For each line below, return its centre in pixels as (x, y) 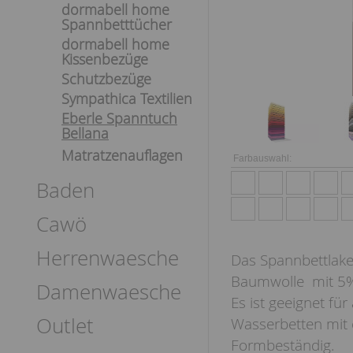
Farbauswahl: (262, 158)
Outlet (65, 326)
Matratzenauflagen (122, 155)
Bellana (85, 133)
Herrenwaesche (108, 258)
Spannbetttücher (117, 24)
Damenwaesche (109, 292)
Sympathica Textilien (127, 98)
